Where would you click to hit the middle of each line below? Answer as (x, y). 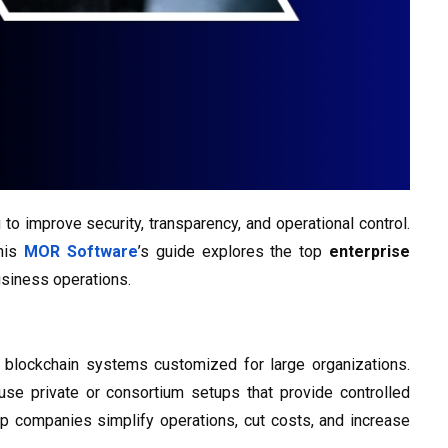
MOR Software (81, 252)
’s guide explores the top (234, 252)
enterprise (370, 252)
